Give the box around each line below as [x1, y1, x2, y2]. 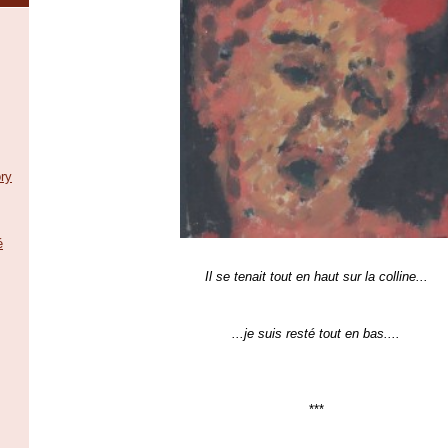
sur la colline [342, 268, 416, 284]
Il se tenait [204, 268, 270, 284]
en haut [295, 268, 343, 284]
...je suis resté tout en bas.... [232, 325, 400, 341]
